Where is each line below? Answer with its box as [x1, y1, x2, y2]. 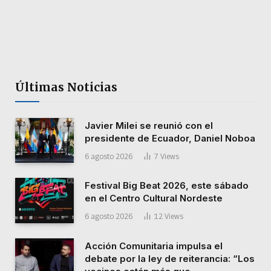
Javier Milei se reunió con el [85, 119, 213, 131]
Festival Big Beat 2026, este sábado [85, 180, 249, 192]
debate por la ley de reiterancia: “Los [85, 252, 255, 264]
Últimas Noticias [15, 79, 117, 94]
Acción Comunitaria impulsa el [85, 240, 223, 252]
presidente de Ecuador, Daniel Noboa [85, 132, 255, 144]
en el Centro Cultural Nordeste [85, 192, 223, 204]
